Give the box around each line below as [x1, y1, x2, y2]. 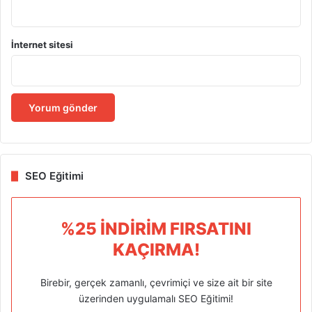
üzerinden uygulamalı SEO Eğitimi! [79, 292, 233, 305]
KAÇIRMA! [112, 240, 200, 260]
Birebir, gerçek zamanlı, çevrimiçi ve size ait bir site [40, 276, 272, 289]
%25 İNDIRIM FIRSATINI [61, 219, 251, 240]
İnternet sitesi [11, 39, 73, 51]
